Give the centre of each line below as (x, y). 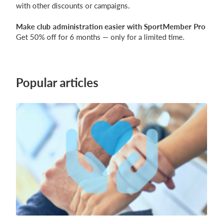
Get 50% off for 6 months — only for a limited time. (100, 37)
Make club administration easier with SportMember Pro (111, 27)
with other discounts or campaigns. (73, 6)
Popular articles (57, 83)
